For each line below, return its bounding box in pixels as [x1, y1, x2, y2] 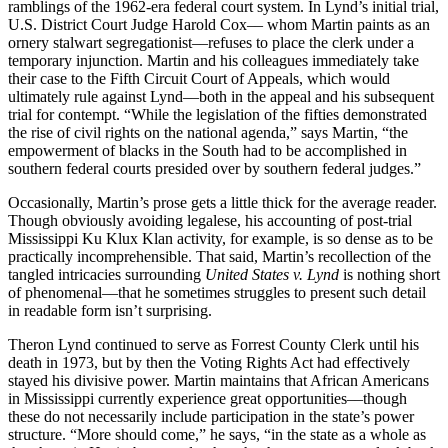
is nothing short [339, 265, 440, 283]
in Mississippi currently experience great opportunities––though [8, 389, 407, 407]
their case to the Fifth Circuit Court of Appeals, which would [8, 69, 390, 87]
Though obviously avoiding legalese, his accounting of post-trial [8, 211, 412, 229]
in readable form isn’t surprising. [8, 301, 212, 319]
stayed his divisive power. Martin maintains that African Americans [8, 371, 429, 389]
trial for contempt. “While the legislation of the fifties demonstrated [8, 105, 427, 123]
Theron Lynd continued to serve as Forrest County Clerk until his [8, 335, 419, 353]
